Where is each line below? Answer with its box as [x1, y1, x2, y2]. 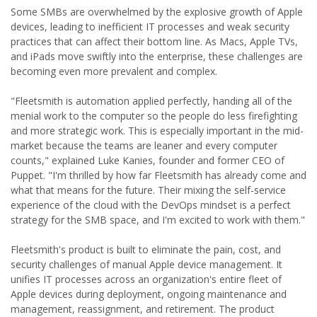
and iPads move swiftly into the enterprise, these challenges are [11, 50, 303, 63]
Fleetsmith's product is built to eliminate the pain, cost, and [11, 243, 281, 256]
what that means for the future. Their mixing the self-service [11, 183, 286, 197]
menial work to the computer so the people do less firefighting [11, 109, 297, 122]
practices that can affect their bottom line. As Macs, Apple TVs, [11, 35, 298, 48]
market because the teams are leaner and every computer [11, 139, 277, 152]
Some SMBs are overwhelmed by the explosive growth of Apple [11, 5, 303, 18]
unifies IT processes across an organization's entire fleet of [11, 272, 282, 286]
